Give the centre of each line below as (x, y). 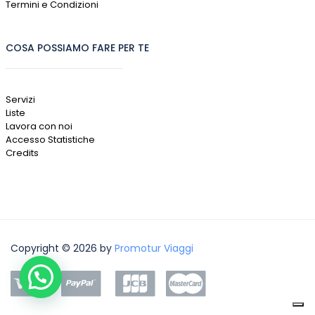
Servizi (20, 99)
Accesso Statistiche (50, 140)
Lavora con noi (39, 126)
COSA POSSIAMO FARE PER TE (77, 48)
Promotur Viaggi (154, 248)
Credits (22, 153)
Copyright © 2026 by (63, 248)
